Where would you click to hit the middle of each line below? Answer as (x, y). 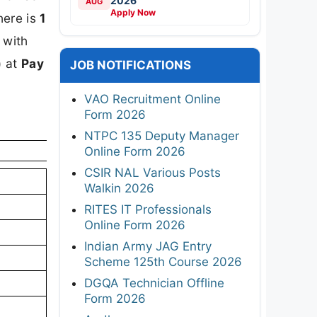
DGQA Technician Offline (154, 283)
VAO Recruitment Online (152, 99)
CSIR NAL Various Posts (152, 172)
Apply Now (133, 12)
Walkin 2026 (119, 188)
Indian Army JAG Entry (148, 246)
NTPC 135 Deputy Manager (162, 136)
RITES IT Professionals (148, 209)
